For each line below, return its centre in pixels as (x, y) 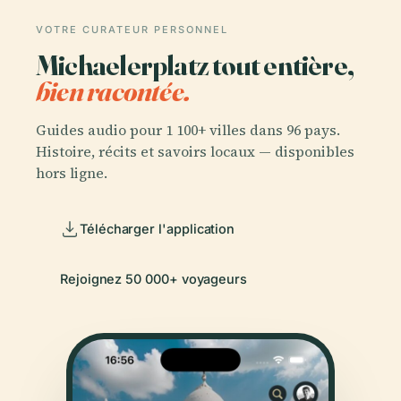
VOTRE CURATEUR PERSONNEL (132, 29)
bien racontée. (113, 90)
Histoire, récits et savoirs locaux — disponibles (195, 152)
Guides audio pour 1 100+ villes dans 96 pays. (188, 130)
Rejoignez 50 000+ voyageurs (154, 278)
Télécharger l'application (158, 228)
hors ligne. (72, 173)
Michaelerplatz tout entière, (195, 64)
